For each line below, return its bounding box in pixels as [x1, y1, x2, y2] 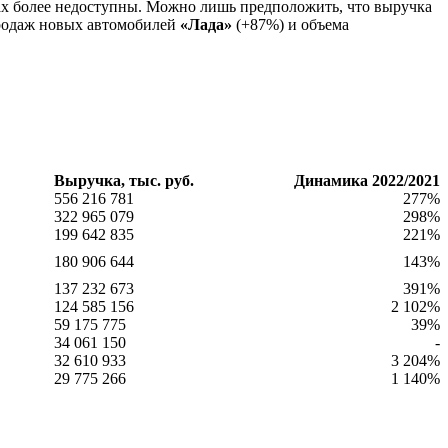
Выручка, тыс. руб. [54, 171, 194, 189]
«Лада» [180, 15, 232, 33]
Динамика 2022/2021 [294, 171, 440, 189]
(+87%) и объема [232, 15, 349, 33]
